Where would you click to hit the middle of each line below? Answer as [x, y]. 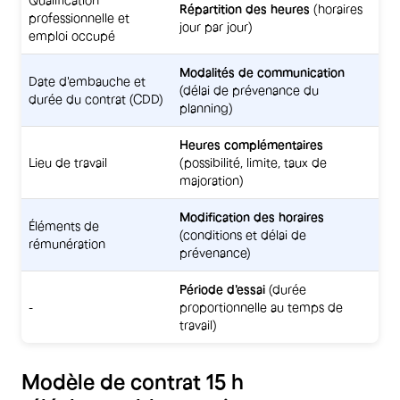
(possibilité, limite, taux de [253, 162]
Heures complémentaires [251, 144]
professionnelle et [79, 17]
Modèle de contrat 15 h [133, 381]
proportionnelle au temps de [261, 307]
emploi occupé [72, 35]
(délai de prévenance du [249, 90]
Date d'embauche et [87, 81]
